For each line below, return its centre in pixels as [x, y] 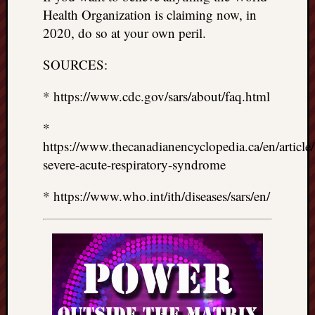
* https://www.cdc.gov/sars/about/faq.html [156, 96]
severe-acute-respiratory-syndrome [134, 164]
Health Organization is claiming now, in [150, 14]
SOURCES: [75, 64]
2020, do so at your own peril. [124, 32]
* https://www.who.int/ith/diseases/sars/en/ [156, 195]
